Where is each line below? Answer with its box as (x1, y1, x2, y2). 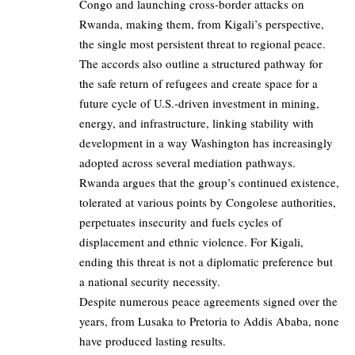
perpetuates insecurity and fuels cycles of (79, 214, 282, 231)
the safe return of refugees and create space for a (79, 75, 318, 92)
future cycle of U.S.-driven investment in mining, (79, 95, 319, 112)
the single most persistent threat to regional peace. (79, 36, 330, 52)
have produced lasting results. (79, 333, 230, 349)
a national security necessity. (79, 273, 220, 290)
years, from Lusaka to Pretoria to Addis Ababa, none (79, 313, 339, 330)
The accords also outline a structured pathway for (79, 55, 323, 72)
